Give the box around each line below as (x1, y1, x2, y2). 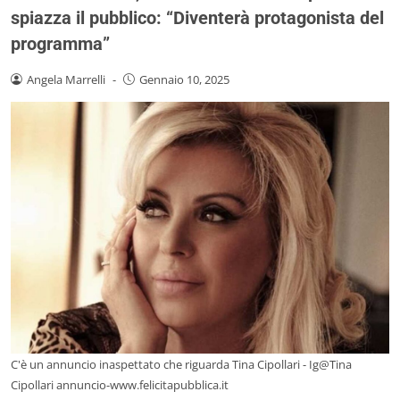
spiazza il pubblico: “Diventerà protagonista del (11, 6, 384, 29)
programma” (11, 32, 110, 54)
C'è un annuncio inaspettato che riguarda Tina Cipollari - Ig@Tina (11, 356, 352, 373)
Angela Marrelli (26, 71, 105, 87)
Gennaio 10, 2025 (138, 71, 229, 87)
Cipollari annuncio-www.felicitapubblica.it (11, 377, 229, 394)
